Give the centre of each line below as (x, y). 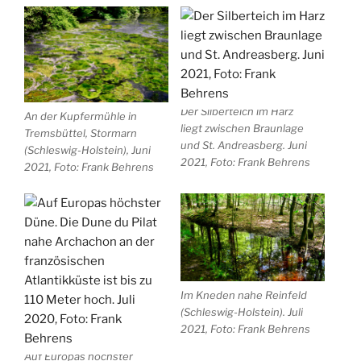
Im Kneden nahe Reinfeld (244, 295)
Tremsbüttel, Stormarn (81, 133)
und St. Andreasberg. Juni (244, 145)
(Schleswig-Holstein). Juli (242, 311)
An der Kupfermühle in (81, 116)
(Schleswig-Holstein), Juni (87, 149)
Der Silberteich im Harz (237, 111)
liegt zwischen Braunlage (242, 128)
